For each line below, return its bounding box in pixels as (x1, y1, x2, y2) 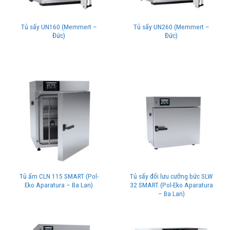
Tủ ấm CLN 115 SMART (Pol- (19, 171, 99, 180)
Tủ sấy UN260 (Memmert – (133, 23, 209, 31)
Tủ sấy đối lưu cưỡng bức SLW (130, 171, 213, 180)
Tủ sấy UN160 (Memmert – (21, 23, 97, 31)
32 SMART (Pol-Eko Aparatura (129, 180, 213, 189)
